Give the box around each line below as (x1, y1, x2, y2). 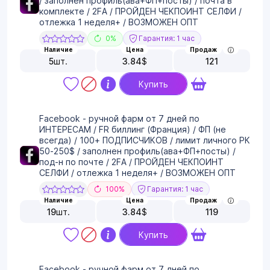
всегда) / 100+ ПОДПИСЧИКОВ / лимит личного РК (39, 135, 250, 146)
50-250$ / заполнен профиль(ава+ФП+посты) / (39, 146, 236, 157)
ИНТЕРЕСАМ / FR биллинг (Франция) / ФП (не (39, 124, 226, 135)
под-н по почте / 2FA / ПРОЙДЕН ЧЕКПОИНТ (39, 157, 224, 168)
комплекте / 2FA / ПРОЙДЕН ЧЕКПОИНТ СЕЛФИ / (39, 6, 242, 17)
